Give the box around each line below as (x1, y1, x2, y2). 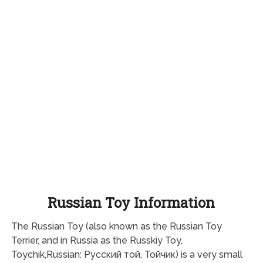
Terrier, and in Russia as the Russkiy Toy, (11, 234, 183, 246)
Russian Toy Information (48, 193, 215, 212)
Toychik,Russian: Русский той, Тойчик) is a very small (11, 248, 242, 260)
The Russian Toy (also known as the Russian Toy (11, 220, 222, 232)
